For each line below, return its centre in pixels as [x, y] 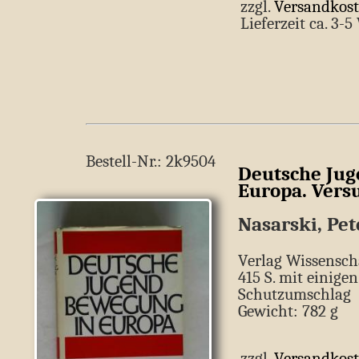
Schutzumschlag [294, 294]
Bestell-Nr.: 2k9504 [151, 161]
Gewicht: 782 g [288, 311]
